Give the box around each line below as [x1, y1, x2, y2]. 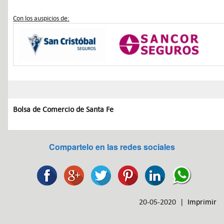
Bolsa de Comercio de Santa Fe [13, 104, 113, 114]
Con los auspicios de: [13, 14, 69, 23]
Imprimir [187, 197, 216, 207]
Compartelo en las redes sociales [49, 141, 175, 153]
